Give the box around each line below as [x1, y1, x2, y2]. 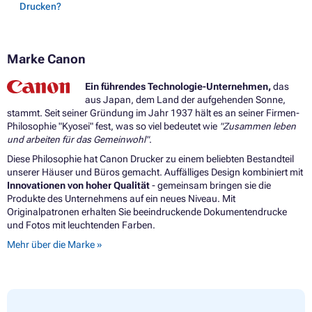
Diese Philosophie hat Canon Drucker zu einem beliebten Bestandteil [7, 153, 294, 164]
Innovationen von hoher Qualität [7, 179, 150, 191]
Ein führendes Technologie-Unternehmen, [84, 80, 273, 92]
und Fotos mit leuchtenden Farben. [7, 219, 155, 231]
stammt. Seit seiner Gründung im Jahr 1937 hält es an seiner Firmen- [7, 107, 299, 118]
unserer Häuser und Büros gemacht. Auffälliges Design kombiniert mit [7, 166, 303, 178]
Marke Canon [7, 51, 86, 66]
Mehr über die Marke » [7, 238, 104, 250]
